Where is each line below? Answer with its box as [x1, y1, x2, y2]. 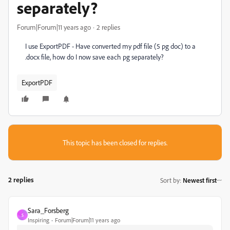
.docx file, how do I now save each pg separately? [25, 52, 164, 61]
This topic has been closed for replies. [63, 138, 167, 147]
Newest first [183, 176, 217, 184]
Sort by [160, 176, 180, 184]
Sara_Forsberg [28, 206, 69, 215]
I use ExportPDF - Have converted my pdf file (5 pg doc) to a [25, 42, 196, 50]
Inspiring [28, 216, 49, 224]
